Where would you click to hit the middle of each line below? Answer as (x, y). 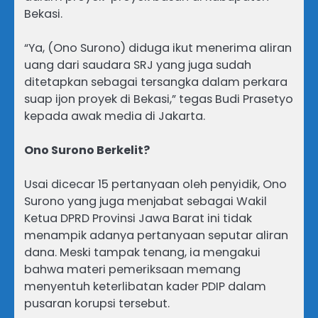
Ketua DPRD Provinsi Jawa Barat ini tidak (138, 218)
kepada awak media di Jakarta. (115, 116)
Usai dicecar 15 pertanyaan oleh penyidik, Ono (155, 184)
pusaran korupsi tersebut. (97, 303)
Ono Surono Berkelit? (87, 150)
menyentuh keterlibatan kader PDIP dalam (145, 286)
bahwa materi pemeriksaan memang (132, 269)
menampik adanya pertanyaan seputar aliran (156, 235)
